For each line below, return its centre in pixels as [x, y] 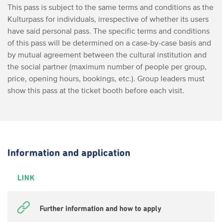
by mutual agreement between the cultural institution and [107, 55]
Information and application [69, 153]
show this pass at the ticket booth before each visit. [96, 90]
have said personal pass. [49, 31]
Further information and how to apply [101, 209]
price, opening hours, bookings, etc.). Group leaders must [106, 78]
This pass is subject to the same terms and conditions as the [111, 7]
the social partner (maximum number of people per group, [107, 66]
